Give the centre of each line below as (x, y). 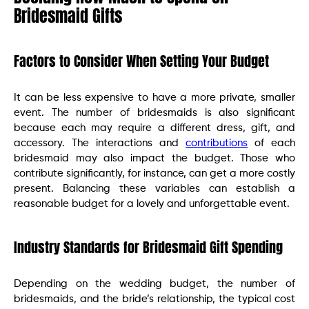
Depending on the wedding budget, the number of (154, 283)
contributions (217, 143)
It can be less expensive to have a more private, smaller (154, 97)
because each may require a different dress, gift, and (154, 128)
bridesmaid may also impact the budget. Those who (154, 158)
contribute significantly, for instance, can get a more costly (154, 173)
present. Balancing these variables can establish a (154, 188)
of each (271, 143)
